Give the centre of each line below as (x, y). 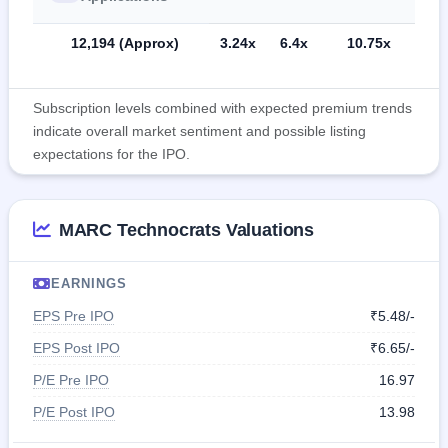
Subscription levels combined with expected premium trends (222, 107)
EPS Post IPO (76, 347)
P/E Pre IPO (71, 379)
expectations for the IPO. (111, 153)
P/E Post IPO (74, 411)
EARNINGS (89, 283)
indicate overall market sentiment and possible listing (199, 130)
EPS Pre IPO (73, 315)
